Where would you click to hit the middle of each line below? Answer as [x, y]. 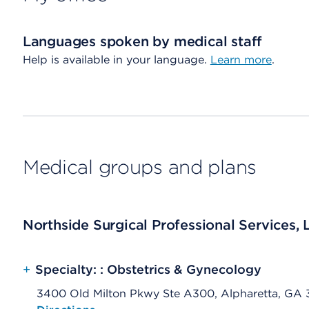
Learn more [241, 60]
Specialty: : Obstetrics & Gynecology [148, 269]
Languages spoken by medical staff [142, 41]
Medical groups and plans [140, 167]
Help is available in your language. [116, 60]
